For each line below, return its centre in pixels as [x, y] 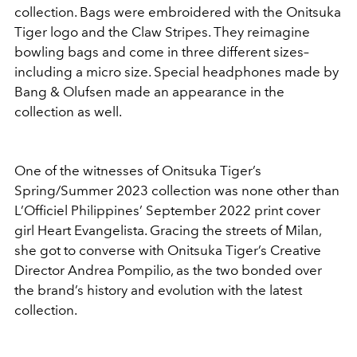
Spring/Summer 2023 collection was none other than [177, 190]
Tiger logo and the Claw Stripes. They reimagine [162, 31]
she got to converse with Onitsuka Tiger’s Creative [168, 250]
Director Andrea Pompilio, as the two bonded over [168, 270]
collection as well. [68, 111]
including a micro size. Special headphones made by [177, 71]
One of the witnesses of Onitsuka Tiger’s [138, 170]
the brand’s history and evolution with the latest [158, 290]
